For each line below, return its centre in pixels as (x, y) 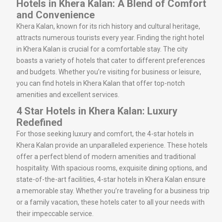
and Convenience (55, 15)
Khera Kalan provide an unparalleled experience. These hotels (112, 145)
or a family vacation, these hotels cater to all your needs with (111, 202)
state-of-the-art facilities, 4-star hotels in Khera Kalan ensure (111, 179)
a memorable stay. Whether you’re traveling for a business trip (113, 191)
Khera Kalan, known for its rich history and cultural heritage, (108, 26)
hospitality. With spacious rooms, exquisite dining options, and (112, 168)
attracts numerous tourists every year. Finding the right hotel (110, 37)
